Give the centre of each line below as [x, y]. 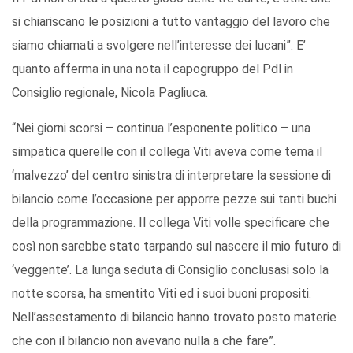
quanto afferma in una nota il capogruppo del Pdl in [152, 69]
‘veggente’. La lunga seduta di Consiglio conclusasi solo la [170, 270]
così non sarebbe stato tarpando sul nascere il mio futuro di [176, 247]
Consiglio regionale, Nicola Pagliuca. [110, 93]
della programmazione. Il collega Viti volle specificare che [171, 223]
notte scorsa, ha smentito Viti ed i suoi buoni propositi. [162, 294]
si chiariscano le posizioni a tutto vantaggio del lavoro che [171, 22]
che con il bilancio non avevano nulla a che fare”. [144, 341]
